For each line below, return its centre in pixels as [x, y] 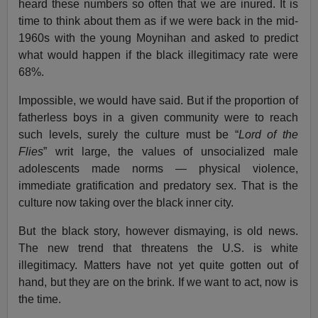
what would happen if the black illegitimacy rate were [158, 55]
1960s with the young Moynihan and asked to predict [158, 38]
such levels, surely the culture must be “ [128, 135]
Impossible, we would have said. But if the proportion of [158, 101]
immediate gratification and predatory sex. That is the [158, 186]
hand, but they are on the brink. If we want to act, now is [158, 283]
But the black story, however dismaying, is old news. [158, 231]
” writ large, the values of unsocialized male [171, 152]
